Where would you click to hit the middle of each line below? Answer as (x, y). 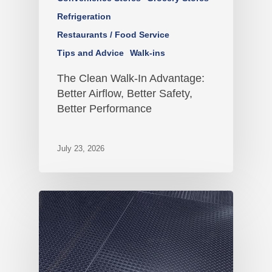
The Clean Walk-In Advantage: (131, 79)
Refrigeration (84, 17)
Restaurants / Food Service (113, 35)
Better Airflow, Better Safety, (125, 94)
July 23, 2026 (81, 149)
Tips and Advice (90, 53)
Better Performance (104, 109)
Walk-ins (148, 53)
